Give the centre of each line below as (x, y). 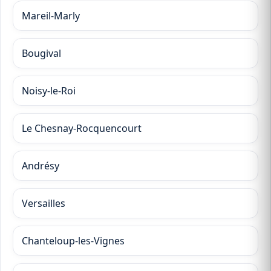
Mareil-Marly (51, 15)
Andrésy (41, 165)
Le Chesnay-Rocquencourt (82, 128)
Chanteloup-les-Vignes (73, 240)
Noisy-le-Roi (49, 90)
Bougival (41, 53)
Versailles (44, 203)
